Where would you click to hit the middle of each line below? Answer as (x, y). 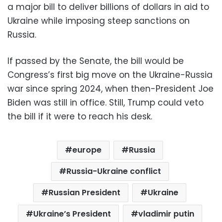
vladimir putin (166, 214)
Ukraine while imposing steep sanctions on (99, 21)
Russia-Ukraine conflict (113, 171)
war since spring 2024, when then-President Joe (111, 89)
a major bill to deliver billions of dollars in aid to (108, 7)
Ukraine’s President (72, 214)
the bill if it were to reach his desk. (80, 117)
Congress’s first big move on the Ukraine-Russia (110, 75)
